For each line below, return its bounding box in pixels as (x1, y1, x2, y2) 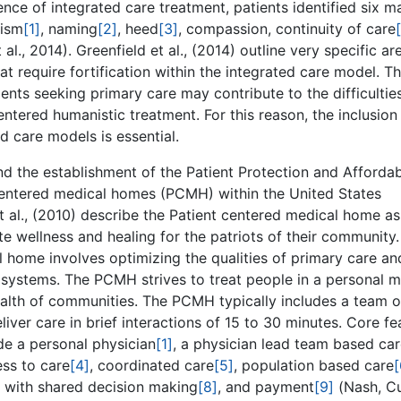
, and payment (218, 377, 314, 396)
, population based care (234, 355, 394, 374)
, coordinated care (90, 355, 214, 374)
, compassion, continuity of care (178, 19, 396, 38)
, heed (117, 19, 158, 38)
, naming (40, 19, 98, 38)
